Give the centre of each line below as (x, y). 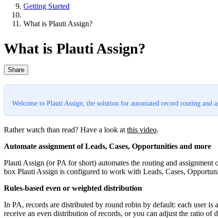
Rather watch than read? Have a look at (65, 129)
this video (142, 129)
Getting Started (46, 6)
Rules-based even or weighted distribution (73, 188)
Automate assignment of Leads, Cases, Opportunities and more (108, 146)
